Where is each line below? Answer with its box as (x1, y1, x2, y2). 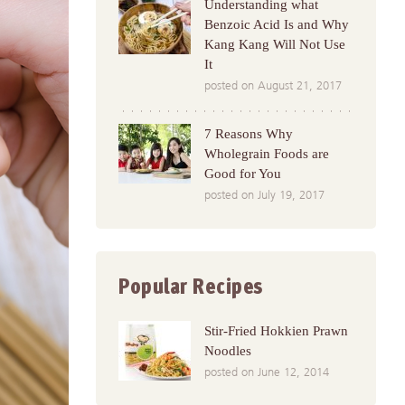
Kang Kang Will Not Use (204, 37, 345, 52)
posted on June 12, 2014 (204, 367, 329, 379)
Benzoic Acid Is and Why (204, 17, 349, 32)
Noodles (204, 344, 251, 358)
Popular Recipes (118, 272, 264, 305)
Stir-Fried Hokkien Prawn (204, 324, 348, 338)
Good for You (204, 166, 281, 181)
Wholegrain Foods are (204, 146, 329, 161)
